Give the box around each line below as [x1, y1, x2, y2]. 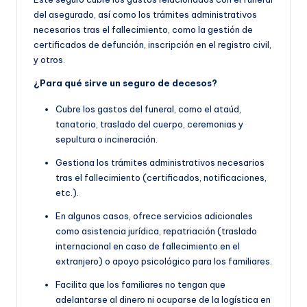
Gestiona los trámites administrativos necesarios [56, 157, 265, 169]
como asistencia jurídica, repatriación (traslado [56, 225, 257, 237]
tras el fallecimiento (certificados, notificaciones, [56, 172, 267, 184]
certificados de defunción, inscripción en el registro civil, [34, 39, 271, 51]
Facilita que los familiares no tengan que [56, 279, 225, 291]
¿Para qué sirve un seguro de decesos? [34, 77, 217, 89]
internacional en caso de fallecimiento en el [56, 241, 240, 252]
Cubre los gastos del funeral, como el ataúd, [56, 103, 241, 115]
